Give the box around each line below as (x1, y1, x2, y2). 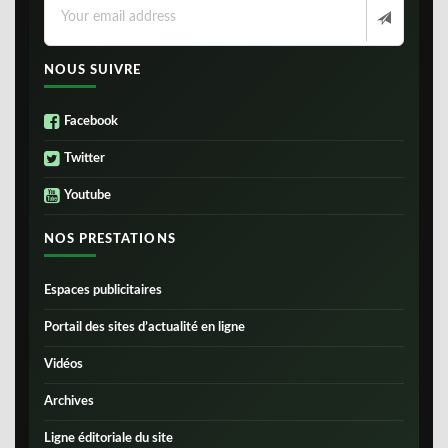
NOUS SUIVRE (44, 63, 142, 77)
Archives (44, 394, 94, 408)
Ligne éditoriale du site (44, 431, 173, 445)
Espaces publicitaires (44, 283, 162, 297)
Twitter (64, 151, 105, 165)
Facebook (64, 114, 118, 128)
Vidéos (44, 357, 83, 371)
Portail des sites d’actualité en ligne (44, 320, 245, 334)
